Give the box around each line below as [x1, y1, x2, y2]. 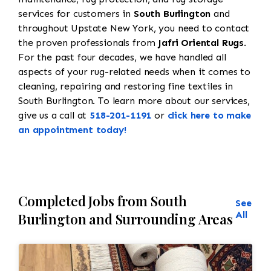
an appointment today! [18, 124, 126, 136]
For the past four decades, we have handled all [18, 51, 226, 64]
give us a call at [18, 109, 90, 122]
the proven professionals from [18, 37, 158, 49]
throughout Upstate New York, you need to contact [18, 22, 250, 34]
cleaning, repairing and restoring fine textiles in [18, 80, 233, 93]
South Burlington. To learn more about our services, [18, 95, 250, 107]
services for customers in [18, 8, 134, 20]
